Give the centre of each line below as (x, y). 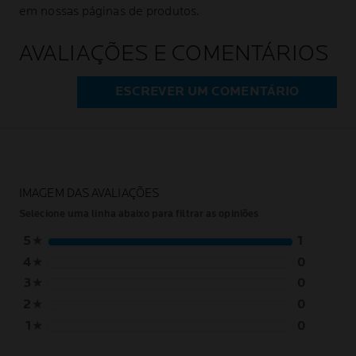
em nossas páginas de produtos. (110, 12)
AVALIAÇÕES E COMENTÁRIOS (174, 54)
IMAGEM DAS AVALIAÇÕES (89, 194)
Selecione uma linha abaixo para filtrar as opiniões (139, 214)
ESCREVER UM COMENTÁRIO (207, 92)
